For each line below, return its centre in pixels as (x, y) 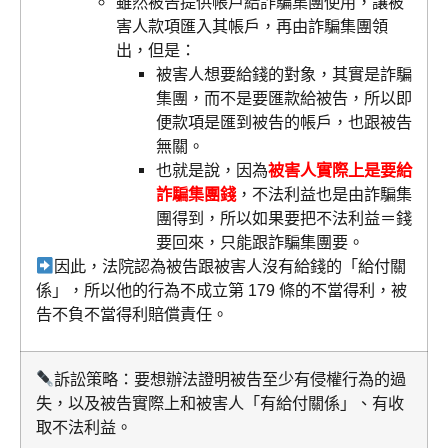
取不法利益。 (84, 427)
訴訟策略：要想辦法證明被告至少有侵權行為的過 (230, 379)
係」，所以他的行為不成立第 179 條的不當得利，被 (221, 290)
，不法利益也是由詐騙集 (324, 194)
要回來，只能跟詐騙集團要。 (260, 242)
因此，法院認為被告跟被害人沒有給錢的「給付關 (230, 266)
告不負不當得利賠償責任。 (132, 314)
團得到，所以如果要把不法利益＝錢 (284, 218)
